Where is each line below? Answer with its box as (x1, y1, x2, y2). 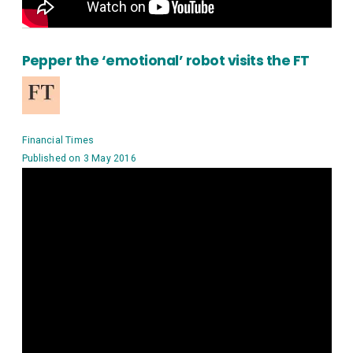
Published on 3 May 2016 (21, 152, 136, 164)
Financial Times (21, 134, 95, 146)
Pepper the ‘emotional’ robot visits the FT (21, 50, 313, 71)
